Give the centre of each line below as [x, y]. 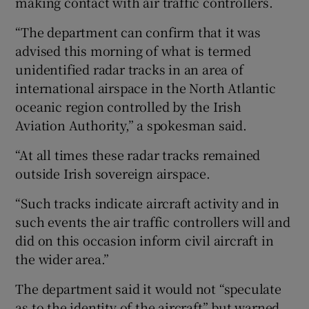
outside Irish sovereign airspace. [113, 173]
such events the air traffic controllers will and [153, 221]
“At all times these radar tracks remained [138, 154]
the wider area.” [62, 258]
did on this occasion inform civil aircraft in [144, 240]
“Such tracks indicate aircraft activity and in [148, 202]
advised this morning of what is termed [133, 50]
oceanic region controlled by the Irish [128, 106]
